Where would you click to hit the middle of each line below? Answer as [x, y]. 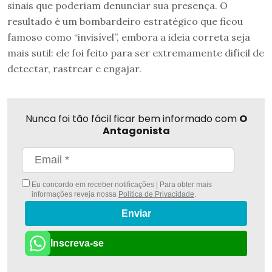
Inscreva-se [77, 243]
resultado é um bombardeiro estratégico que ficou [125, 21]
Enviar [136, 214]
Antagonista [136, 131]
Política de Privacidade [156, 194]
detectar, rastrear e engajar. [74, 68]
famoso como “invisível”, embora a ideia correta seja [129, 37]
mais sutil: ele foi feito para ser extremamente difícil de [136, 53]
